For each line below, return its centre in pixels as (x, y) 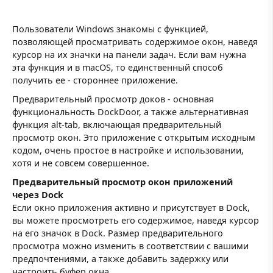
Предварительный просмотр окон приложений (122, 182)
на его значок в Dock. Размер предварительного (118, 233)
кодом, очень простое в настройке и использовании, (128, 150)
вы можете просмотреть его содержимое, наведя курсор (136, 221)
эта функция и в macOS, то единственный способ (118, 67)
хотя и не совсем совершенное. (81, 163)
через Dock (38, 195)
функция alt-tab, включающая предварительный (117, 124)
